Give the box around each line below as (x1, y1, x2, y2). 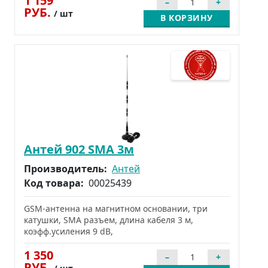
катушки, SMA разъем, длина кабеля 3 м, (24, 214, 193, 226)
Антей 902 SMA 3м (24, 141, 134, 157)
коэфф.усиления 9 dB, (24, 225, 113, 237)
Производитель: (24, 162, 109, 175)
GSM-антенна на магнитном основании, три (24, 202, 208, 214)
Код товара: (24, 176, 86, 190)
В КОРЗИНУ (160, 11, 213, 23)
